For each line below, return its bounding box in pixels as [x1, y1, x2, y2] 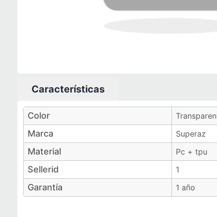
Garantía [28, 182, 62, 192]
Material [28, 146, 61, 156]
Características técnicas [17, 101, 105, 111]
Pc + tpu [176, 147, 207, 156]
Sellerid [28, 164, 59, 174]
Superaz [176, 129, 206, 139]
